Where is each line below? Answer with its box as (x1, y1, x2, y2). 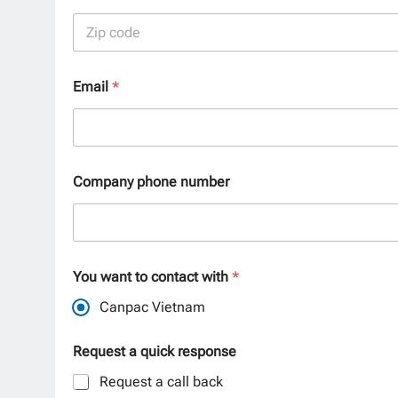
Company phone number (73, 173, 229, 190)
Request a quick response (73, 343, 236, 360)
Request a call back (99, 373, 223, 390)
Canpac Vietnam (99, 298, 205, 315)
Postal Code (72, 51, 137, 65)
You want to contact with (73, 268, 232, 285)
